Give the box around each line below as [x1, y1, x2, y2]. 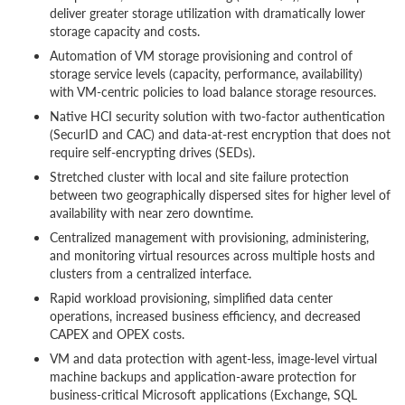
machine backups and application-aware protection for [50, 367, 356, 385]
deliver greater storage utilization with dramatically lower [50, 4, 365, 22]
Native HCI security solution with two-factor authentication [50, 107, 385, 125]
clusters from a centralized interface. [50, 264, 251, 282]
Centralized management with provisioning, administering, [50, 228, 369, 246]
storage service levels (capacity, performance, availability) [50, 64, 363, 82]
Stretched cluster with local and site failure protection [50, 167, 349, 185]
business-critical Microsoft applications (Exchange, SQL [50, 385, 357, 403]
